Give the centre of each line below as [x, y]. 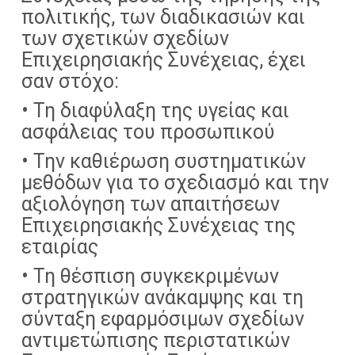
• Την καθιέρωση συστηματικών [164, 161]
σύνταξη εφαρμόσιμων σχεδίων [163, 319]
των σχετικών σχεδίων [125, 38]
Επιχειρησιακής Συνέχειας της [158, 225]
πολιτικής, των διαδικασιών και [163, 17]
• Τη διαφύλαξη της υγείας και [155, 111]
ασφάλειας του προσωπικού [148, 132]
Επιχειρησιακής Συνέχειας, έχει [164, 60]
